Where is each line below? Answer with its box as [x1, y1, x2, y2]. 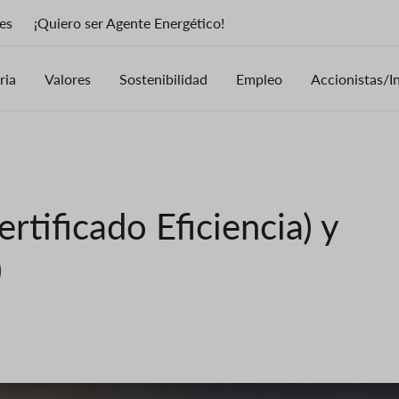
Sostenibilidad [119, 70, 208, 87]
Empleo [236, 70, 282, 87]
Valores [45, 70, 91, 87]
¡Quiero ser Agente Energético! [34, 14, 224, 31]
